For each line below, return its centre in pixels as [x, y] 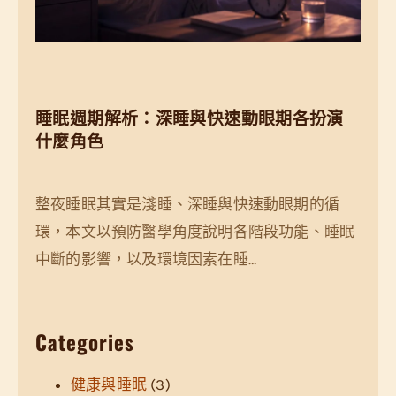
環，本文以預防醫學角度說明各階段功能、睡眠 [195, 231]
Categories [85, 342]
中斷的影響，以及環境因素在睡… [146, 259]
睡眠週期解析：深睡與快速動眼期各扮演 [190, 117]
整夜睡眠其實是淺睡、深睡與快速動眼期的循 [188, 204]
